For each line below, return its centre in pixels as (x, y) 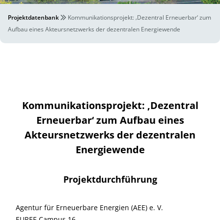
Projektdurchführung (110, 179)
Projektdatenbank (33, 17)
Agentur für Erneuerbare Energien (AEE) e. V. (89, 207)
